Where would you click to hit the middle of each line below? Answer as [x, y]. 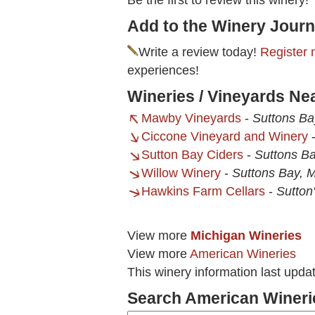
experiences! [163, 71]
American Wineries [243, 254]
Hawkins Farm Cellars [203, 192]
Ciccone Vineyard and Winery [225, 137]
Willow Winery [181, 173]
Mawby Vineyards [191, 118]
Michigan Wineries [246, 236]
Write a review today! [199, 52]
